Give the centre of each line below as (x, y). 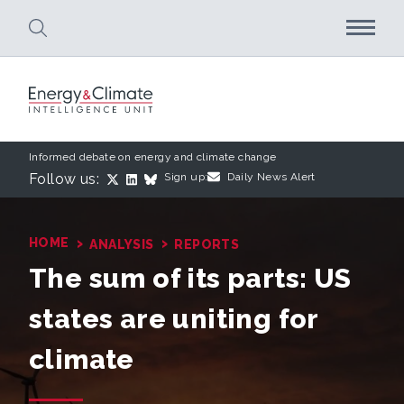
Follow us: (64, 179)
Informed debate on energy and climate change (153, 157)
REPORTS (207, 245)
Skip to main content (193, 80)
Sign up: (186, 177)
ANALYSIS (122, 245)
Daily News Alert (271, 177)
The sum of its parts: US (190, 279)
